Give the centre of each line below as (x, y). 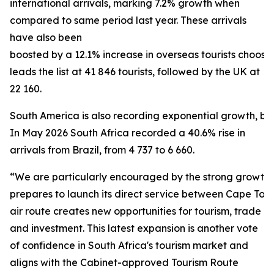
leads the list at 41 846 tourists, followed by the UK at (135, 72)
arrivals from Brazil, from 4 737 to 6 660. (102, 150)
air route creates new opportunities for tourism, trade (135, 211)
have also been (46, 37)
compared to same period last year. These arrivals (128, 20)
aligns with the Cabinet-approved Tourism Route (124, 262)
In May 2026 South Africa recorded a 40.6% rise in (128, 133)
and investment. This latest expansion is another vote (134, 228)
